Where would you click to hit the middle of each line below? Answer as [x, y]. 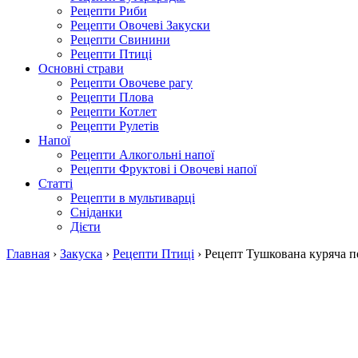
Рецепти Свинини [120, 40]
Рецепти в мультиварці [133, 198]
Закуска [81, 254]
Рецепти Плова [112, 97]
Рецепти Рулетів [115, 126]
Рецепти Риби [109, 11]
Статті [56, 183]
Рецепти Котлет [113, 111]
